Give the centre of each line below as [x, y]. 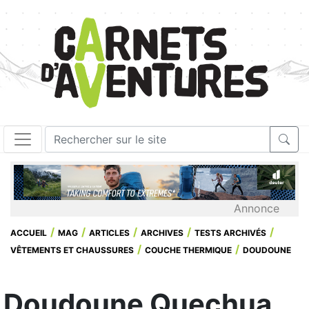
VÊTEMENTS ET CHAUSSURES [72, 250]
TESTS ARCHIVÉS [230, 232]
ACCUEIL [29, 232]
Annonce [257, 208]
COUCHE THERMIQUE [188, 250]
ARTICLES [109, 232]
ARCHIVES [162, 232]
